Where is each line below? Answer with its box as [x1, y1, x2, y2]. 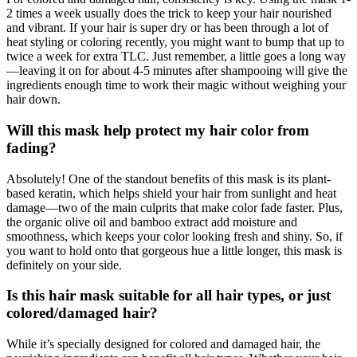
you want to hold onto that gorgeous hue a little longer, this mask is [6, 243, 342, 257]
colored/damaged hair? [6, 304, 158, 322]
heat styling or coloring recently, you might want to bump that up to [6, 35, 344, 49]
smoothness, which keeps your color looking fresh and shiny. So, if [6, 229, 343, 243]
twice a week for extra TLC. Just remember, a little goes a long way [6, 49, 346, 64]
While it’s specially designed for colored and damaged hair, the [6, 337, 320, 351]
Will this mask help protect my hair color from [6, 121, 309, 139]
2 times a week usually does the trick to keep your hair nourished [6, 6, 331, 21]
